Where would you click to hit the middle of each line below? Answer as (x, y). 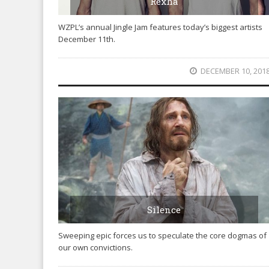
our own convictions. (95, 247)
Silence (164, 209)
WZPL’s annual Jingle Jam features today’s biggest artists (160, 27)
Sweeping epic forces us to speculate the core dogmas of (162, 235)
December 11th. (87, 39)
